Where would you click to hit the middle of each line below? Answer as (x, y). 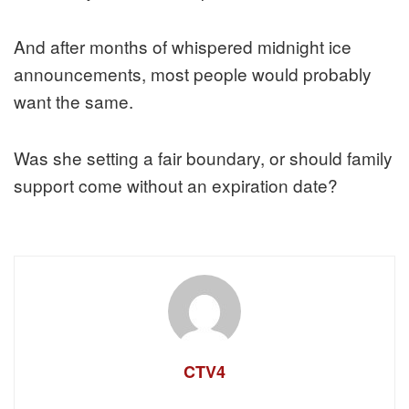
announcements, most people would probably (193, 74)
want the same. (73, 101)
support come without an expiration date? (176, 185)
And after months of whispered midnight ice (183, 47)
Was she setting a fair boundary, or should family (203, 158)
